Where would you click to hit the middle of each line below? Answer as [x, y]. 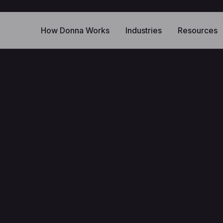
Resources [197, 30]
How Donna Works [75, 30]
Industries [143, 30]
